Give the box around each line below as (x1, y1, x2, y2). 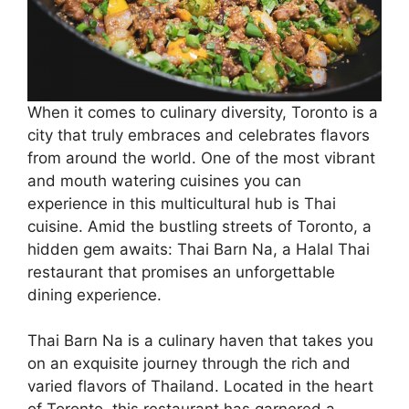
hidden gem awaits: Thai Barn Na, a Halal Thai (27, 239, 370, 258)
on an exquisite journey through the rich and (27, 354, 351, 373)
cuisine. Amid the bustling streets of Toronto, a (27, 216, 372, 236)
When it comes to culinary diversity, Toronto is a (27, 102, 378, 121)
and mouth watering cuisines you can (27, 171, 301, 190)
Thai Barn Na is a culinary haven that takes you (27, 331, 373, 351)
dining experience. (27, 285, 162, 304)
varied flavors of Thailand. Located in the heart (27, 377, 373, 396)
